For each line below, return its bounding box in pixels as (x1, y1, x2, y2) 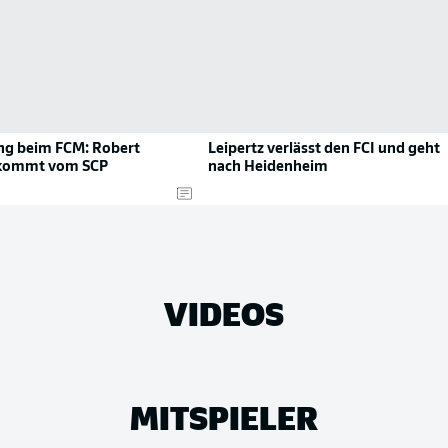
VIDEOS (164, 291, 284, 334)
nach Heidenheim (208, 160, 328, 175)
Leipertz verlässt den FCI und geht (208, 142, 440, 157)
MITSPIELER (130, 395, 318, 438)
